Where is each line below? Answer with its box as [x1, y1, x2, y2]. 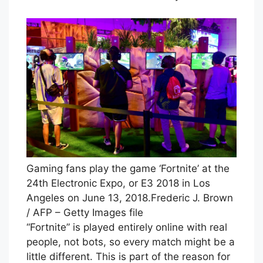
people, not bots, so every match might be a [26, 235, 235, 248]
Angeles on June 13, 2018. [26, 191, 151, 204]
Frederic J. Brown [151, 191, 233, 204]
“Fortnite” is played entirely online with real [26, 221, 227, 233]
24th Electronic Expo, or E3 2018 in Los [26, 177, 210, 189]
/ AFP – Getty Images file [26, 206, 143, 218]
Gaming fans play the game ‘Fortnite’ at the [26, 162, 230, 174]
